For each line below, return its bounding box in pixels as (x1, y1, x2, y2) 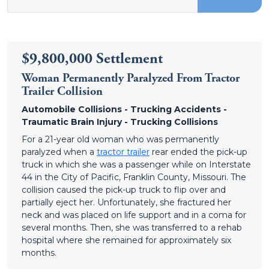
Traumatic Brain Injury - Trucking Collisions (22, 116, 218, 127)
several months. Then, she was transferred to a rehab (22, 222, 242, 233)
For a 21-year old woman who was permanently (22, 134, 219, 145)
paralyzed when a (22, 147, 97, 157)
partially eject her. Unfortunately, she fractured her (22, 197, 231, 208)
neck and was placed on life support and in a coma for (22, 210, 246, 220)
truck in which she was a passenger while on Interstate (22, 159, 251, 170)
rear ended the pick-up (150, 147, 247, 157)
